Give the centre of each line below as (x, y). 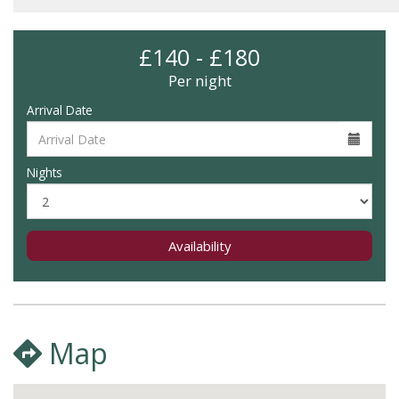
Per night (199, 81)
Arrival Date (60, 110)
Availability (199, 246)
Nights (45, 172)
